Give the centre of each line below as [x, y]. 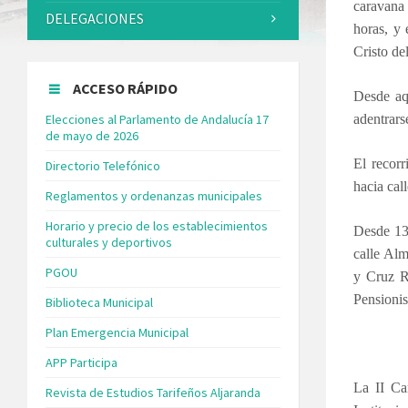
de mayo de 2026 [92, 135]
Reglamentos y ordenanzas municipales [154, 195]
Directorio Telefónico [103, 165]
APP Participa [82, 362]
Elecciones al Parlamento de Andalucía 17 [157, 119]
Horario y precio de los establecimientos [157, 225]
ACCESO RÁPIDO [125, 88]
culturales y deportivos [109, 242]
